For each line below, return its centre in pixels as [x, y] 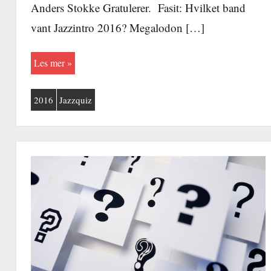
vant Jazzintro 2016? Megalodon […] [118, 27]
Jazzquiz [76, 100]
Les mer [49, 63]
